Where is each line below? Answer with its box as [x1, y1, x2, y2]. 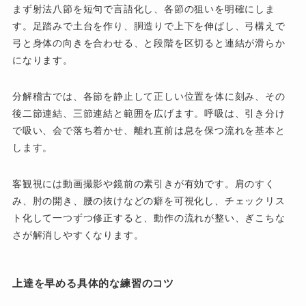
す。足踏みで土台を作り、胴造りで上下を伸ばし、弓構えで [12, 20, 286, 32]
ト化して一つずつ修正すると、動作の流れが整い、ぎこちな [12, 212, 286, 224]
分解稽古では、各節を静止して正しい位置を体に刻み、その [12, 91, 286, 102]
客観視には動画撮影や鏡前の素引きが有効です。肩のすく [12, 178, 275, 190]
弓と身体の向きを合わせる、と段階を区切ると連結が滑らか [12, 38, 286, 49]
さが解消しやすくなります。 [12, 229, 144, 241]
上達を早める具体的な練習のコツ [12, 277, 175, 289]
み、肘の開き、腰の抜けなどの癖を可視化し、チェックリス [12, 195, 286, 207]
